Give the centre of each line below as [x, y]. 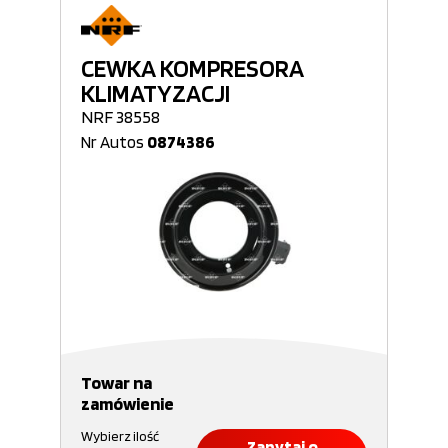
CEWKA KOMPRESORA [192, 68]
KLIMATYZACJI [155, 93]
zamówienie [127, 403]
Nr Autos [114, 142]
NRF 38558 [120, 116]
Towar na [116, 382]
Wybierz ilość [120, 436]
